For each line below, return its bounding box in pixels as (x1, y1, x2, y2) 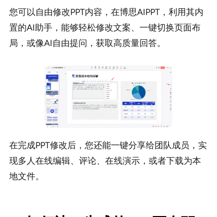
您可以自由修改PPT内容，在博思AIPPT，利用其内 (9, 7, 203, 18)
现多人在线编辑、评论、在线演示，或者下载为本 (9, 155, 201, 167)
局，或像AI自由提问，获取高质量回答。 (9, 38, 166, 49)
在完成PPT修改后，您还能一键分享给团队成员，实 (9, 140, 207, 151)
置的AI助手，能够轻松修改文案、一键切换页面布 (9, 22, 201, 33)
